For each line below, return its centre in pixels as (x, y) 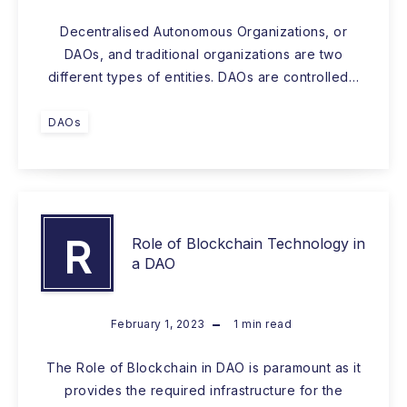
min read (265, 324)
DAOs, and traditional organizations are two (203, 55)
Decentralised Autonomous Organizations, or (203, 32)
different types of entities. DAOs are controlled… (203, 77)
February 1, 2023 (158, 324)
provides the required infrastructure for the (203, 391)
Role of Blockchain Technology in (248, 243)
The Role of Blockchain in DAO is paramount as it (203, 368)
